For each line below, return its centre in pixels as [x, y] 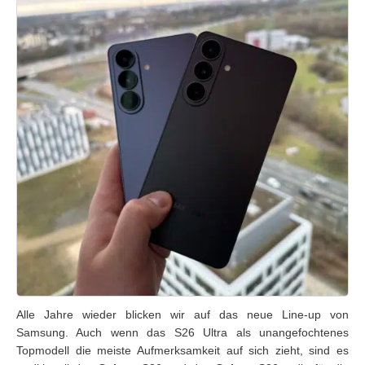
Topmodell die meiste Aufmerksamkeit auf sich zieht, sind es [182, 350]
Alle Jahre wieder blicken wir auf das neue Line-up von [182, 314]
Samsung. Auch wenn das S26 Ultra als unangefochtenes [182, 332]
